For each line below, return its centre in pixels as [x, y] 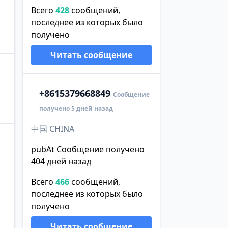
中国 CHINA [52, 129]
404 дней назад [61, 161]
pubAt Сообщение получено [88, 149]
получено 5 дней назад [76, 108]
